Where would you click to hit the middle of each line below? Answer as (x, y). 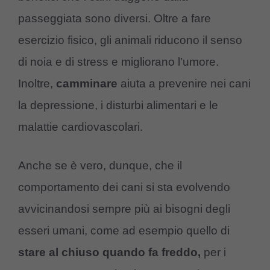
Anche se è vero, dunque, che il (100, 166)
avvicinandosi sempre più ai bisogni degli (124, 209)
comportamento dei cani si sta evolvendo (124, 187)
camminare (87, 83)
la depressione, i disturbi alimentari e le (118, 105)
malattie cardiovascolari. (80, 127)
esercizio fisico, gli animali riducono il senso (130, 40)
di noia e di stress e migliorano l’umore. (118, 61)
